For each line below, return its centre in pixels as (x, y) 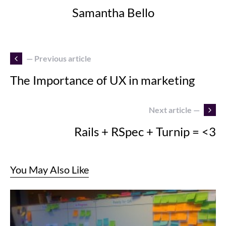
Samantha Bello (113, 12)
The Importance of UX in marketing (102, 80)
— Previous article (59, 58)
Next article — (174, 109)
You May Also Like (49, 169)
